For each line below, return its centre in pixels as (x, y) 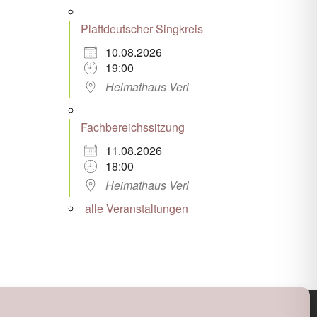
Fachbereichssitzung (132, 127)
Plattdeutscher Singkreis (142, 28)
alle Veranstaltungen (136, 208)
